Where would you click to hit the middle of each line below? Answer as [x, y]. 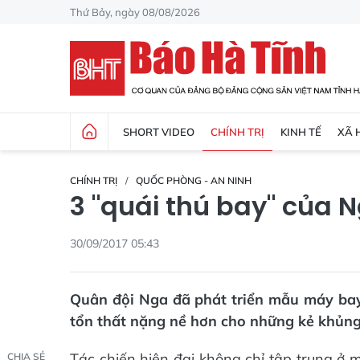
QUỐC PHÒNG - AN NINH [194, 180]
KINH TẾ [301, 131]
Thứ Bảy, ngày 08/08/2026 [135, 12]
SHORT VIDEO [159, 131]
